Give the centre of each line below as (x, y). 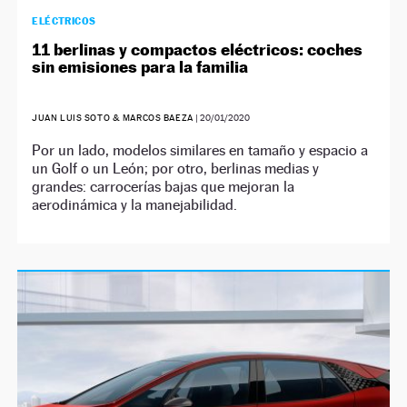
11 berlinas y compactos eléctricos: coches (198, 50)
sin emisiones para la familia (140, 67)
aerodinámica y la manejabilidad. (135, 205)
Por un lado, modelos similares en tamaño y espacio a (200, 150)
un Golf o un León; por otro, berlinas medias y (176, 169)
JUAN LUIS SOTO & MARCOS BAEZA (113, 118)
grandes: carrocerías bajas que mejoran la (164, 187)
